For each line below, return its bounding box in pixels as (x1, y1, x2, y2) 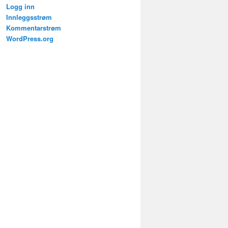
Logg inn (6, 2, 35, 12)
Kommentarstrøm (6, 23, 61, 33)
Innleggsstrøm (6, 12, 52, 22)
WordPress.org (6, 34, 53, 44)
